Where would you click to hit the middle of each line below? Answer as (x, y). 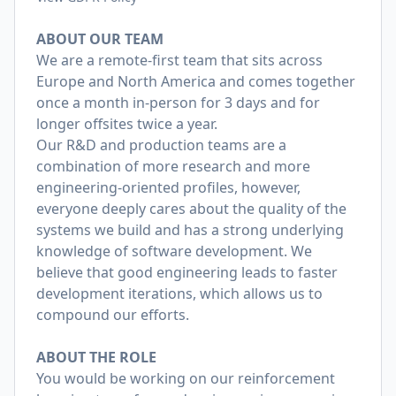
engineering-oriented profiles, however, (168, 187)
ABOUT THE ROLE (96, 357)
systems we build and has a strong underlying (190, 230)
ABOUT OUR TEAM (100, 39)
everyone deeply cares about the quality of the (191, 209)
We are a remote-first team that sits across (179, 60)
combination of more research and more (173, 166)
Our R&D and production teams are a (161, 145)
